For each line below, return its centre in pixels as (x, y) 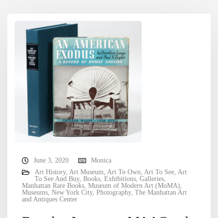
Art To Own (124, 172)
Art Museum (86, 172)
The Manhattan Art (161, 192)
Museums (35, 192)
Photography (114, 192)
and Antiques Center (50, 199)
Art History (50, 172)
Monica (101, 160)
